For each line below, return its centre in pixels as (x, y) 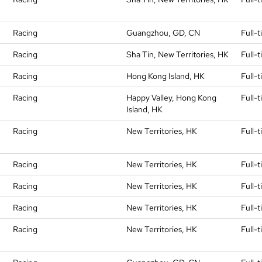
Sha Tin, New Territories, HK (177, 54)
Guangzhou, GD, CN (163, 33)
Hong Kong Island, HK (166, 76)
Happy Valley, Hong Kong (171, 98)
